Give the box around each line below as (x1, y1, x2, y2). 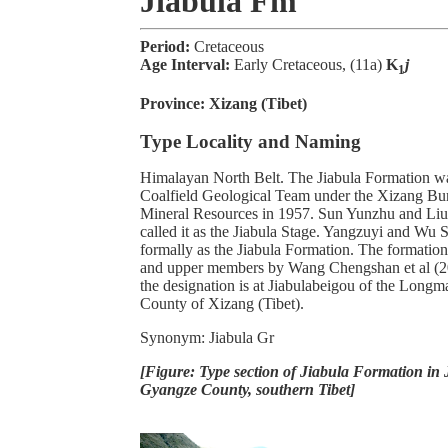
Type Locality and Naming (140, 131, 361, 153)
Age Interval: (140, 56, 234, 74)
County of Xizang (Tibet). (140, 295, 304, 313)
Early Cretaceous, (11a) (234, 56, 386, 74)
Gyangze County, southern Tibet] (140, 381, 355, 399)
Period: (140, 38, 194, 56)
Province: (140, 94, 209, 112)
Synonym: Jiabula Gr (140, 329, 274, 347)
